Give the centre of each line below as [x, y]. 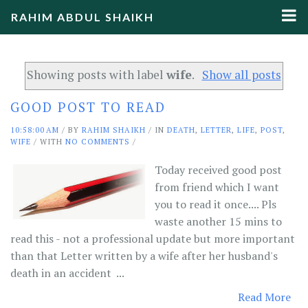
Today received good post [218, 169]
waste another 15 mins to [218, 221]
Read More [264, 297]
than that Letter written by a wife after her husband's [144, 255]
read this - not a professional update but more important [153, 238]
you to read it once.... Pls [216, 204]
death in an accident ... [67, 273]
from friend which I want [217, 187]
